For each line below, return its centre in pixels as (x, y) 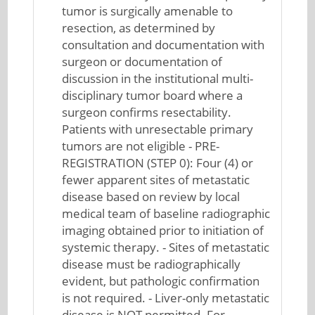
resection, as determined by (139, 28)
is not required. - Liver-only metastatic (166, 298)
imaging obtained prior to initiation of (163, 230)
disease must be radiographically (152, 264)
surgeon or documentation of (142, 62)
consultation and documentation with (163, 45)
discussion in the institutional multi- (158, 78)
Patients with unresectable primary (158, 129)
